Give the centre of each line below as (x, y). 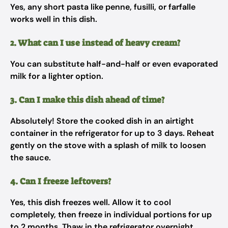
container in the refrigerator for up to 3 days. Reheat (112, 133)
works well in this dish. (54, 19)
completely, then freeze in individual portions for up (111, 215)
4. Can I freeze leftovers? (61, 181)
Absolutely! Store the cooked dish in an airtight (102, 121)
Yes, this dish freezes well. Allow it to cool (91, 202)
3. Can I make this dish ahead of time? (87, 100)
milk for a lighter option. (57, 76)
